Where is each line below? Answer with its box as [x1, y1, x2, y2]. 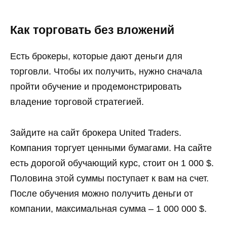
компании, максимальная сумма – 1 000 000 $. [10, 203, 207, 214]
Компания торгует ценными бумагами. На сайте [10, 142, 212, 153]
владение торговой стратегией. [10, 97, 144, 107]
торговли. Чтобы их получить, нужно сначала [10, 66, 202, 77]
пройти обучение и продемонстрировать [10, 82, 181, 92]
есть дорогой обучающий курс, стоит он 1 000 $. [10, 158, 214, 168]
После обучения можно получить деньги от [10, 188, 193, 199]
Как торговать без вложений [10, 23, 174, 36]
